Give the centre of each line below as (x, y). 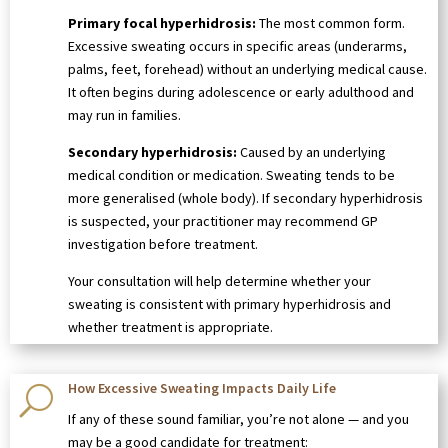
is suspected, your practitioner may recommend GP (223, 221)
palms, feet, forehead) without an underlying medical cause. (247, 69)
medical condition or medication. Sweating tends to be (231, 175)
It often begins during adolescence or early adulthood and (241, 92)
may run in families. (124, 115)
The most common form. (330, 23)
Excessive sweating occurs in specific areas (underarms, (237, 46)
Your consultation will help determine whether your (219, 281)
